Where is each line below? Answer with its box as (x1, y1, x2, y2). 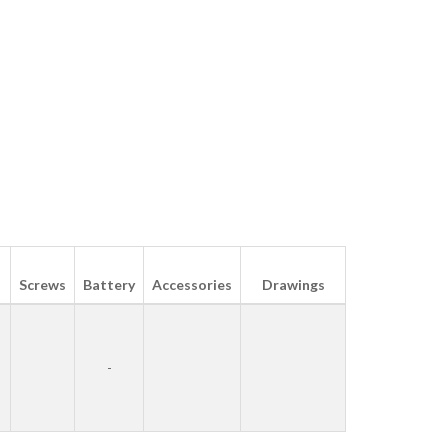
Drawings (261, 275, 325, 293)
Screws (19, 275, 66, 293)
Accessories (152, 275, 232, 293)
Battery (83, 275, 135, 293)
